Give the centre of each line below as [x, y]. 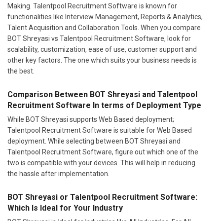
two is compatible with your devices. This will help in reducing [101, 163]
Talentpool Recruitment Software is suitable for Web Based [100, 130]
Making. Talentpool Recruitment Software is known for [92, 6]
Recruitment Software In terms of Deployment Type [104, 106]
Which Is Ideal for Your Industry [65, 208]
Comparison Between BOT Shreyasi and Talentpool [102, 95]
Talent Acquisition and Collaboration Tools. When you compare [104, 28]
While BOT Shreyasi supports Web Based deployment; [91, 120]
